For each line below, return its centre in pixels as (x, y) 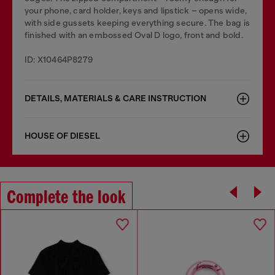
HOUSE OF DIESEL (62, 136)
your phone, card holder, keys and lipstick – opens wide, (136, 10)
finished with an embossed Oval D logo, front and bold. (134, 35)
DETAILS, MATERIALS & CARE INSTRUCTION (115, 99)
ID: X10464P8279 (59, 60)
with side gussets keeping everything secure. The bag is (137, 23)
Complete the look (66, 198)
